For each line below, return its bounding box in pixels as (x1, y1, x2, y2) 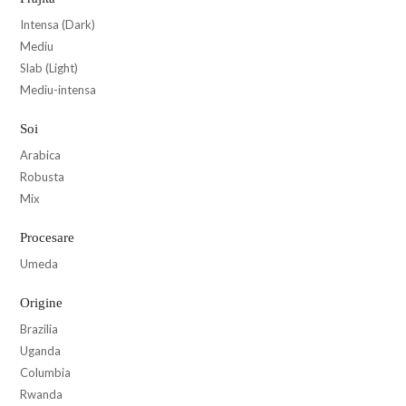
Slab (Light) (20, 60, 78, 75)
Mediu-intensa (20, 82, 96, 97)
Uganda (20, 343, 61, 358)
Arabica (20, 147, 61, 162)
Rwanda (20, 386, 63, 401)
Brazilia (20, 321, 58, 336)
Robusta (20, 169, 64, 184)
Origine (20, 295, 63, 310)
